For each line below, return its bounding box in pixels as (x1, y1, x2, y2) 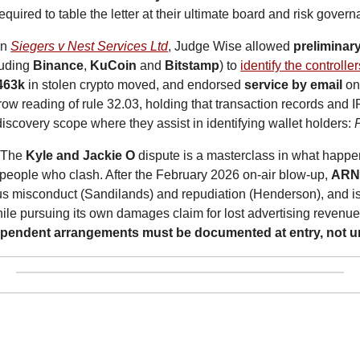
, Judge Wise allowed (168, 39, 294, 54)
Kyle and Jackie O (26, 149, 136, 163)
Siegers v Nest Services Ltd (10, 39, 169, 54)
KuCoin (90, 59, 137, 73)
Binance (33, 59, 84, 73)
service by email (244, 78, 343, 92)
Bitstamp (165, 59, 220, 73)
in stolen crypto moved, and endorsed (25, 78, 245, 92)
